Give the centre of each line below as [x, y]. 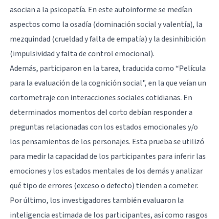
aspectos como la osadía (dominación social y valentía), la [106, 24]
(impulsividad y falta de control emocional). [82, 54]
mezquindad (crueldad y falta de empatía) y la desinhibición [108, 39]
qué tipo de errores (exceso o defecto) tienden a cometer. [104, 186]
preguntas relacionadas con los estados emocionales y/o [104, 127]
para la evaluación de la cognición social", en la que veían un [108, 83]
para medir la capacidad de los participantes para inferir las [108, 156]
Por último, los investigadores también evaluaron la [97, 200]
